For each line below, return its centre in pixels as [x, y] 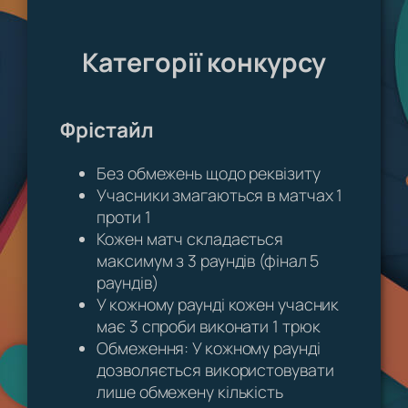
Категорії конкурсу [204, 63]
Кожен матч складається [190, 239]
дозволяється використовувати [215, 370]
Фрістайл [107, 130]
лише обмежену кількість [190, 392]
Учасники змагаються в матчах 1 [220, 195]
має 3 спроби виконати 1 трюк [209, 326]
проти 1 [124, 217]
